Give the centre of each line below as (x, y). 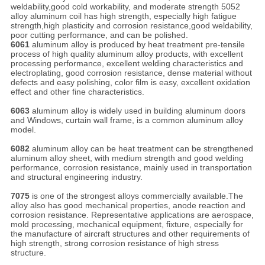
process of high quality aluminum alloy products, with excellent (127, 54)
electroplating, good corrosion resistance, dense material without (131, 73)
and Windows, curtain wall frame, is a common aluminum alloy (127, 120)
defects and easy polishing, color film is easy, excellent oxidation (130, 83)
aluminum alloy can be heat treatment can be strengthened (141, 149)
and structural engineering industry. (76, 177)
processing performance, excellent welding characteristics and (127, 64)
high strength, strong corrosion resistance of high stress (114, 243)
